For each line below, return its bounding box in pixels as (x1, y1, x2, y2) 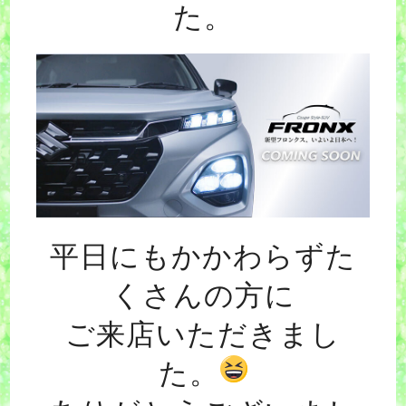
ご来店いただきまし (65, 318, 341, 352)
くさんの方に (111, 279, 295, 313)
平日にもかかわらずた (50, 240, 356, 274)
